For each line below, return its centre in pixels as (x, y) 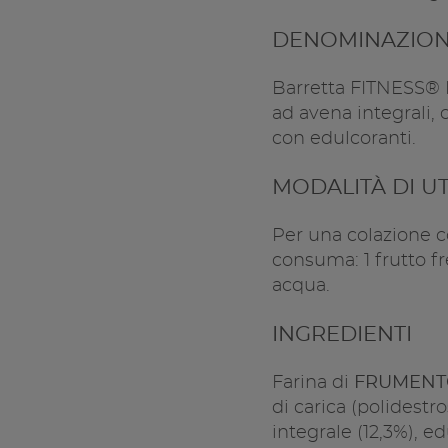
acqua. (300, 286)
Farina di (312, 383)
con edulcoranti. (343, 139)
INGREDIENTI (341, 335)
